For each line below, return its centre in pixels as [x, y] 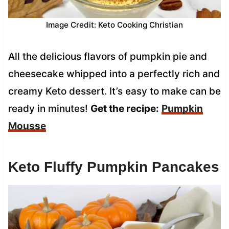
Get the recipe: [124, 108]
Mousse [27, 126]
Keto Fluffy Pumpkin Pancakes [113, 167]
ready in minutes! [49, 108]
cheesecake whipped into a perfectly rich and [114, 74]
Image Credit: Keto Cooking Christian [114, 25]
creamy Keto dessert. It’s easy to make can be [114, 91]
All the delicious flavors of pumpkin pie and [107, 56]
